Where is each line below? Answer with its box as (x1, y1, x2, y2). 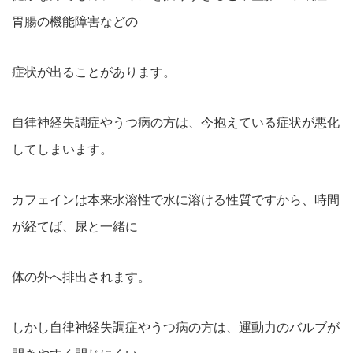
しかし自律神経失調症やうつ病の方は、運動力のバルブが (12, 321, 340, 334)
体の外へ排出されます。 (12, 270, 150, 284)
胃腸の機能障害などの (12, 15, 138, 28)
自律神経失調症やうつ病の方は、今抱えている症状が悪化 (12, 116, 340, 129)
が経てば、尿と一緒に (12, 220, 138, 233)
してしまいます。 (12, 143, 113, 156)
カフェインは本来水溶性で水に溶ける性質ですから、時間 (12, 193, 340, 206)
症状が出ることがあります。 (12, 65, 176, 79)
